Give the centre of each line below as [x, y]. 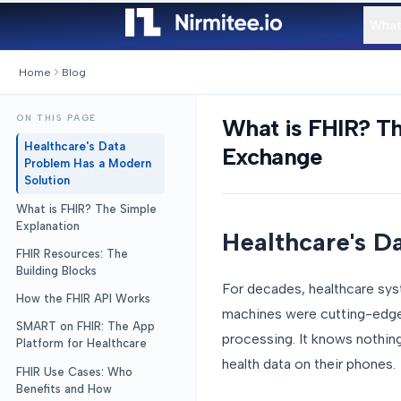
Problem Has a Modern [87, 164]
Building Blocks [56, 270]
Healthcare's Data [74, 147]
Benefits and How [64, 388]
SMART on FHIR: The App [85, 327]
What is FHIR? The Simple [86, 209]
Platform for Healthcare [81, 344]
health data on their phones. [309, 363]
